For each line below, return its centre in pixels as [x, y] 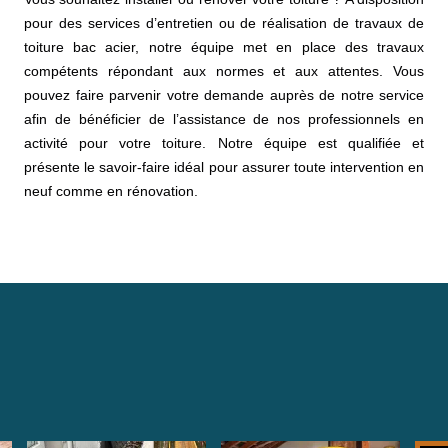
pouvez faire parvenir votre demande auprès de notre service [224, 94]
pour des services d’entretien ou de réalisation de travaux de [224, 22]
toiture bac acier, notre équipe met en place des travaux [224, 46]
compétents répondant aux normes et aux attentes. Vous [224, 70]
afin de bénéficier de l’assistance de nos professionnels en [224, 118]
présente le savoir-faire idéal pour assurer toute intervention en [224, 166]
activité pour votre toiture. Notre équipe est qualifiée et [224, 142]
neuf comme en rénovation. [111, 190]
